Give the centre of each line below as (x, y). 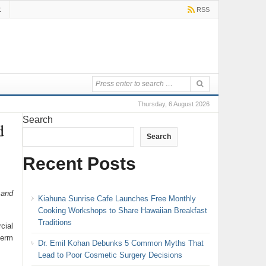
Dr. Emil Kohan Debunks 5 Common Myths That (121, 243)
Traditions (55, 222)
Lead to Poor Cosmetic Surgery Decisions (110, 255)
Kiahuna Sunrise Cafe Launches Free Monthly (117, 198)
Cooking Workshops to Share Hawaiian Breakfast (122, 210)
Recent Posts (79, 163)
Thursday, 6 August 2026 (173, 104)
